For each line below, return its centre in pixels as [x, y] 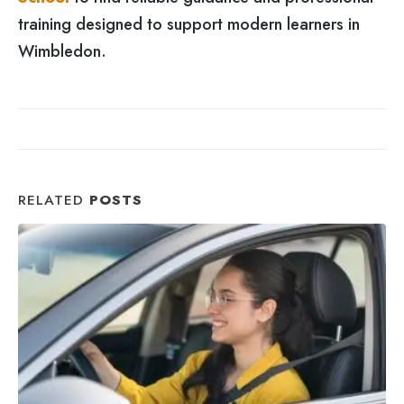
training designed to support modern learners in [189, 24]
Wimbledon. [62, 51]
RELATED [54, 200]
